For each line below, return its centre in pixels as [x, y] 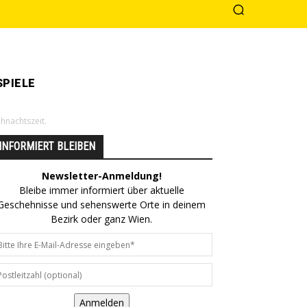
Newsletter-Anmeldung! [101, 176]
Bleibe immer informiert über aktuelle [101, 190]
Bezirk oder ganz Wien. [101, 219]
